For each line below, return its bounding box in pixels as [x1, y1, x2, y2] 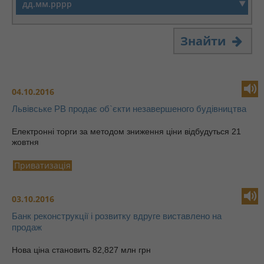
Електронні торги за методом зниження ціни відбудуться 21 [12, 127, 241, 136]
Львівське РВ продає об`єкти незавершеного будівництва [12, 104, 246, 114]
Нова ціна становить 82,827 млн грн [12, 245, 245, 255]
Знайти [180, 32, 229, 49]
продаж [12, 222, 42, 232]
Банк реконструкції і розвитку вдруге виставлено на [12, 211, 222, 221]
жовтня [12, 137, 39, 147]
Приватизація [14, 160, 71, 171]
